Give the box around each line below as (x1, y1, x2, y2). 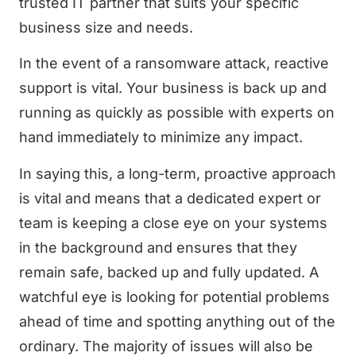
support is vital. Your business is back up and (19, 79, 327, 97)
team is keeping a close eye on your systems (19, 214, 327, 231)
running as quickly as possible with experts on (19, 104, 335, 122)
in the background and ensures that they (19, 238, 297, 256)
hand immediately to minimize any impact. (19, 129, 303, 146)
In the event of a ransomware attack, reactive (19, 55, 329, 72)
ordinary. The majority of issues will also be (19, 337, 313, 354)
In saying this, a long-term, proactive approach (19, 164, 336, 182)
